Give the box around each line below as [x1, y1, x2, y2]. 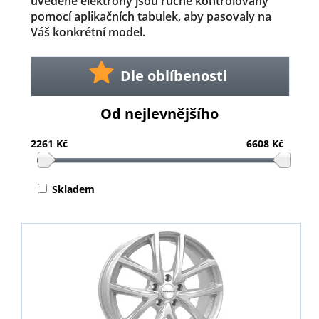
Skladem [51, 182, 95, 196]
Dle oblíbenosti [120, 66, 228, 85]
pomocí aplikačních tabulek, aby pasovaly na [30, 9, 271, 24]
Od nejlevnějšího [100, 104, 219, 123]
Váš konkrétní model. [30, 24, 145, 40]
